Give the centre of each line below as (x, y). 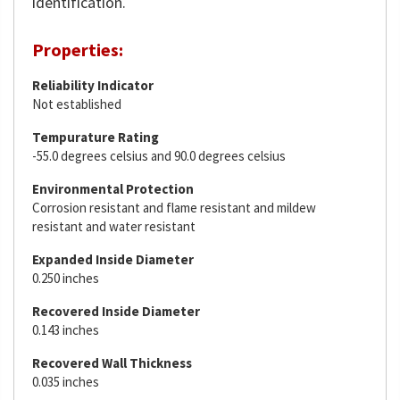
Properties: (78, 50)
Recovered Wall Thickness (112, 363)
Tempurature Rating (96, 137)
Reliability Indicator (93, 85)
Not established (77, 104)
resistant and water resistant (114, 226)
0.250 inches (66, 278)
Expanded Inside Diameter (113, 259)
